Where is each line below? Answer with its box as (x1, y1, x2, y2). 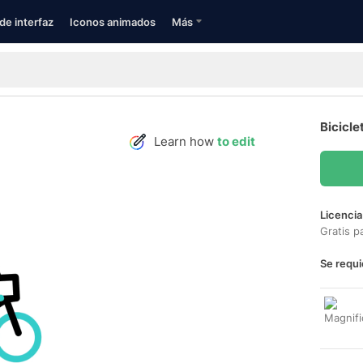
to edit (217, 134, 255, 149)
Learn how (154, 134, 217, 149)
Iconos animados (70, 15, 156, 28)
